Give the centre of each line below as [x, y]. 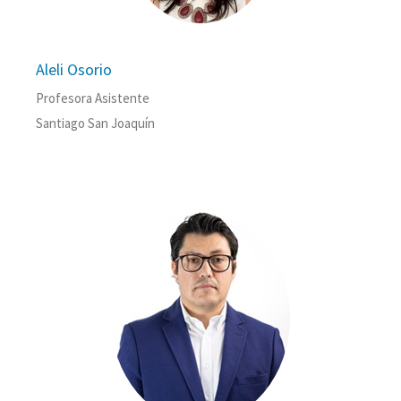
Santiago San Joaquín [95, 124]
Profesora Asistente [93, 98]
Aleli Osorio [74, 70]
